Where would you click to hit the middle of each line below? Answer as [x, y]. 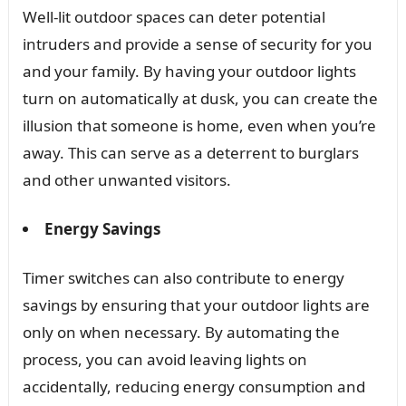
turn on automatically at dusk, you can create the [200, 99]
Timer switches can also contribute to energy [183, 278]
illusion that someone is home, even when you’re [199, 126]
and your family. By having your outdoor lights [189, 72]
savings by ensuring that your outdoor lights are [196, 305]
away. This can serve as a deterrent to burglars [190, 153]
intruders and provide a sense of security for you [197, 44]
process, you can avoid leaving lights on [164, 360]
